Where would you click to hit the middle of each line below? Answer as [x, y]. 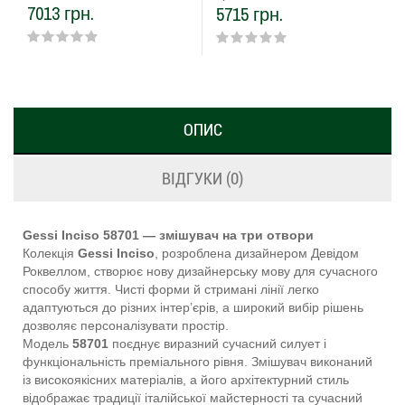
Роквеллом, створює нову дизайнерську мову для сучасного [200, 272]
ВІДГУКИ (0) [202, 179]
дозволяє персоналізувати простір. [126, 326]
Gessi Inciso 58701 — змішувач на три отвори [168, 235]
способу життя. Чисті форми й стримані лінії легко [171, 290]
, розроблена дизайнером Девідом [257, 254]
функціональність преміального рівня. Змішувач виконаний [198, 362]
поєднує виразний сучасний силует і [217, 344]
